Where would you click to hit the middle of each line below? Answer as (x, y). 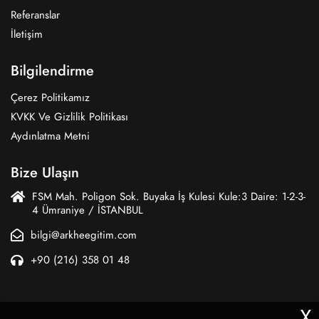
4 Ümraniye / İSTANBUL (88, 210)
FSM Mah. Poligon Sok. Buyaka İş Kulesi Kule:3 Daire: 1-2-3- (169, 197)
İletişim (27, 34)
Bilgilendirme (52, 70)
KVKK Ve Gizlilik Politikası (69, 117)
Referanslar (35, 15)
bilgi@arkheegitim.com (84, 235)
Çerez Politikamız (50, 98)
